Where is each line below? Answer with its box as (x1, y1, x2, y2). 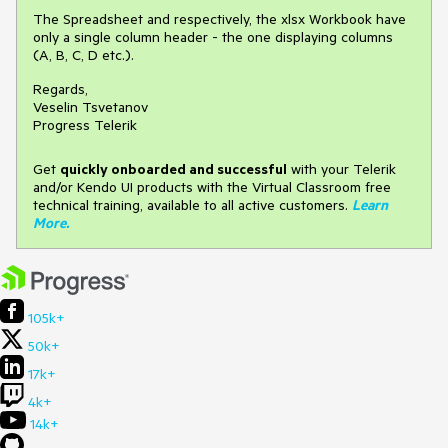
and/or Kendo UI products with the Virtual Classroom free (33, 178, 391, 196)
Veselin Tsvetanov (33, 98, 148, 116)
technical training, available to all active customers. (33, 196, 348, 214)
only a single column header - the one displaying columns (33, 28, 393, 46)
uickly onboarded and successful (69, 160, 287, 178)
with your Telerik (287, 160, 396, 178)
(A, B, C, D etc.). (33, 46, 134, 64)
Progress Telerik (33, 116, 137, 134)
